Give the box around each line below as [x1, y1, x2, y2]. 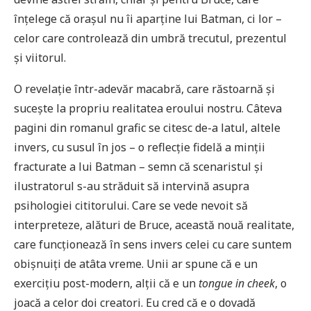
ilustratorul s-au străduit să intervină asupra [14, 178, 249, 194]
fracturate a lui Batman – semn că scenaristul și [14, 159, 263, 175]
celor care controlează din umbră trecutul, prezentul [14, 31, 287, 47]
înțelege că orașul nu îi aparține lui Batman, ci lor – [14, 11, 282, 27]
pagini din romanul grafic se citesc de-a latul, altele [14, 120, 280, 136]
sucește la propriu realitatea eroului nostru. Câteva [14, 101, 282, 117]
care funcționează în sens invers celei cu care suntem [14, 237, 292, 253]
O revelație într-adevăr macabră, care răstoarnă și [14, 81, 275, 97]
